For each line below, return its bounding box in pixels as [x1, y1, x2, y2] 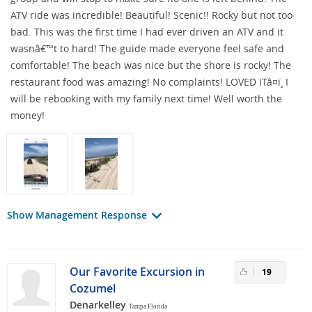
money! [10, 108, 45, 122]
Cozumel [70, 280, 116, 296]
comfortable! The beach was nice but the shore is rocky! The [10, 58, 291, 72]
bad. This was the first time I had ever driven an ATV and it [10, 24, 283, 38]
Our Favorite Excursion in [70, 263, 205, 279]
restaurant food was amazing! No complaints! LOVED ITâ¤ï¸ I [10, 75, 288, 88]
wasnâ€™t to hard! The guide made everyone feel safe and [10, 41, 284, 55]
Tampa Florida [129, 302, 167, 310]
